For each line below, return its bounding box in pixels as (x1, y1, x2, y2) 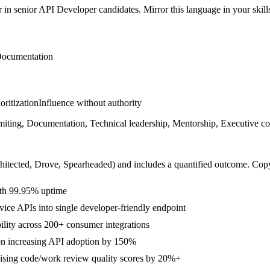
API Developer (39, 4, 96, 15)
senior (14, 4, 37, 15)
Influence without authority (39, 98, 142, 108)
